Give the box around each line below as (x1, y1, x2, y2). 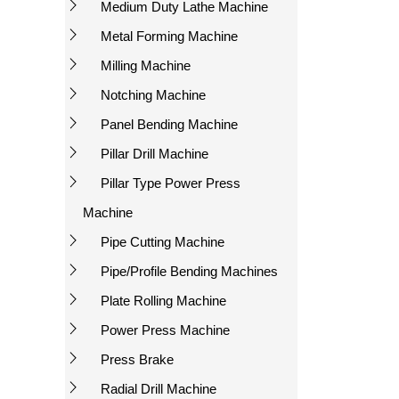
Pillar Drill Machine (101, 146, 208, 162)
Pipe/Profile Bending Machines (101, 264, 278, 280)
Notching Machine (101, 87, 206, 103)
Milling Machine (101, 58, 191, 74)
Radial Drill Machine (101, 381, 216, 397)
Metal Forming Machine (101, 28, 238, 45)
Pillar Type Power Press (101, 175, 240, 191)
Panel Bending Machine (101, 117, 238, 133)
